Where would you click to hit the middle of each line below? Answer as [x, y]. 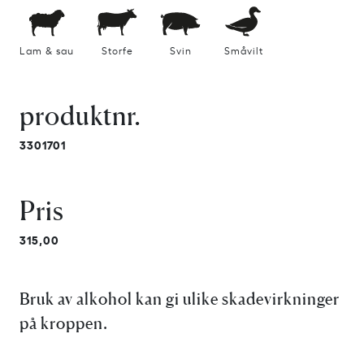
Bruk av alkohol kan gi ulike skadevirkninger [180, 299]
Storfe [117, 50]
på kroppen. [64, 323]
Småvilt [244, 50]
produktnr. [80, 115]
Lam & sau [47, 50]
